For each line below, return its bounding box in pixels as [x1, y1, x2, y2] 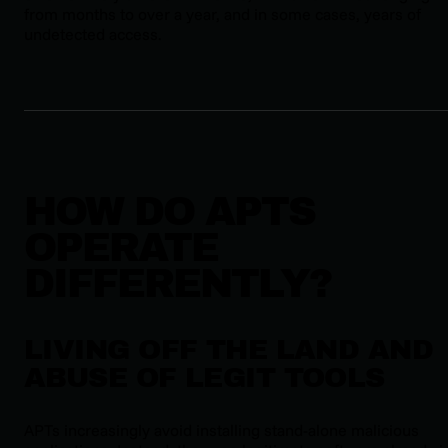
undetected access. [24, 24, 162, 45]
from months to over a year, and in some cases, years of [24, 4, 421, 25]
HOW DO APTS [24, 190, 315, 234]
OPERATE [24, 226, 218, 270]
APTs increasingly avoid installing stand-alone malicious [24, 419, 419, 440]
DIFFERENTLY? [24, 262, 331, 306]
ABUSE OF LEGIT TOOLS [24, 361, 385, 393]
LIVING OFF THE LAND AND [24, 333, 434, 365]
